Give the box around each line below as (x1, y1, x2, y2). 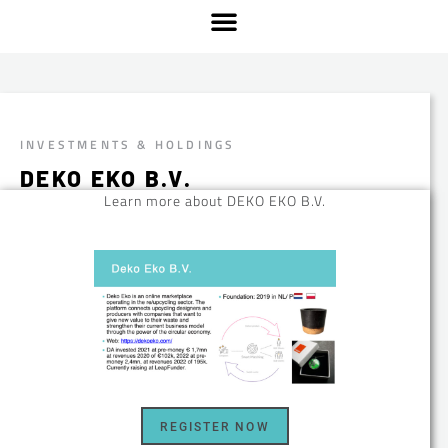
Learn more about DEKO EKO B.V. (104, 191, 327, 212)
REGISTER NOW (160, 419, 270, 434)
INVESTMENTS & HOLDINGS (20, 134, 236, 154)
